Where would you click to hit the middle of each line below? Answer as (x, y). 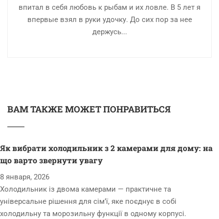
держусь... (109, 32)
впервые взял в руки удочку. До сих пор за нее (109, 20)
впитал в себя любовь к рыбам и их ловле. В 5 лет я (109, 7)
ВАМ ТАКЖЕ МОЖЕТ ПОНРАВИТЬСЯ (89, 109)
